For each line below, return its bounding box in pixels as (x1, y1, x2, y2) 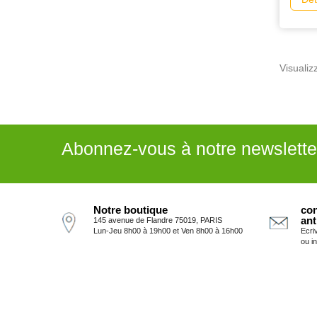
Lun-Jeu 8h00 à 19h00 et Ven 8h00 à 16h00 (93, 226, 243, 236)
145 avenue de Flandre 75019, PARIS (93, 216, 222, 225)
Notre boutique (93, 204, 168, 217)
